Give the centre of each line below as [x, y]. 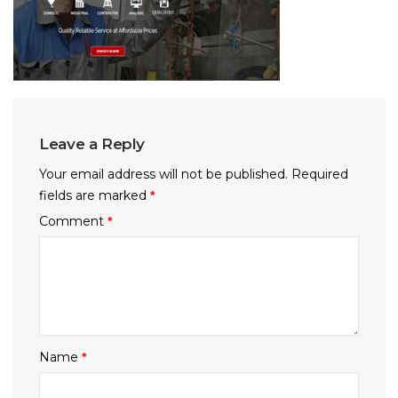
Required [320, 174]
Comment [74, 221]
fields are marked [95, 195]
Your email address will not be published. [164, 174]
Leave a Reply [92, 144]
